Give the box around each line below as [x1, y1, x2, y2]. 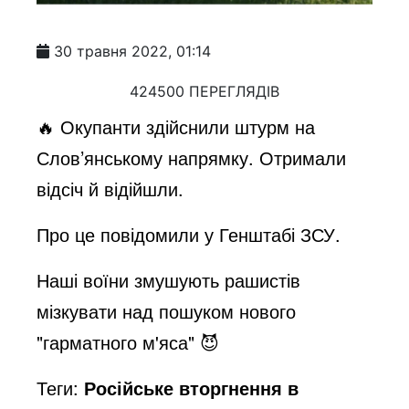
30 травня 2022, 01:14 [54, 41, 212, 60]
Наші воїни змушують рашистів [37, 266, 301, 293]
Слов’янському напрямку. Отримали [37, 143, 347, 171]
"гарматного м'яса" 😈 [37, 328, 220, 355]
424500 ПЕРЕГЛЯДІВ [130, 81, 279, 100]
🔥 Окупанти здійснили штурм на [37, 112, 316, 140]
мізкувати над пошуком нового [37, 297, 297, 324]
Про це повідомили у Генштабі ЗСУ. [37, 220, 341, 247]
